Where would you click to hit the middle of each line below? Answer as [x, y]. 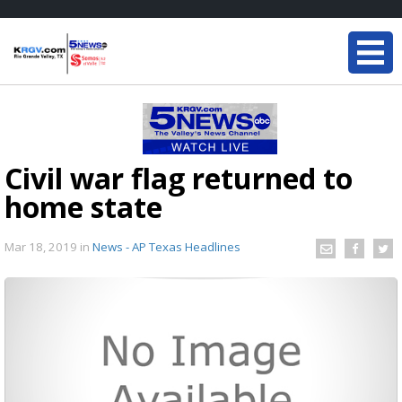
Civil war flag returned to [179, 178]
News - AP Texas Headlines [166, 246]
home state [83, 207]
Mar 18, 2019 [42, 246]
